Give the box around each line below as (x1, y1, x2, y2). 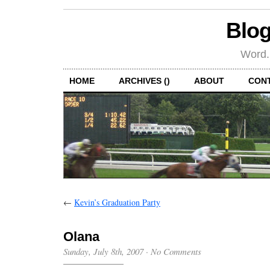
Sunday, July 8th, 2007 (63, 245, 143, 257)
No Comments (151, 245, 201, 257)
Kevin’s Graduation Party (74, 196, 160, 208)
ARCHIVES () (119, 75, 170, 86)
